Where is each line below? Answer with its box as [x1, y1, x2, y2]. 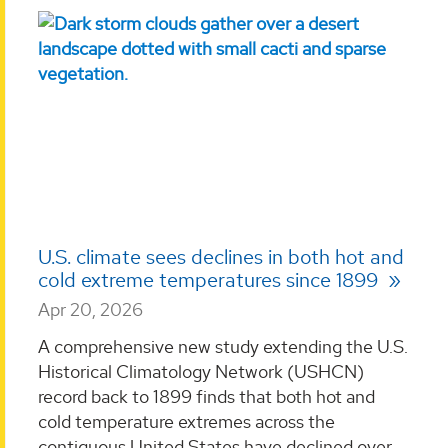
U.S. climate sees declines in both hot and [38, 243, 404, 270]
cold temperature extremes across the [38, 410, 335, 434]
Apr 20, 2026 [38, 297, 143, 321]
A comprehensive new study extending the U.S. [38, 335, 408, 359]
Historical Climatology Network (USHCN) [38, 360, 364, 384]
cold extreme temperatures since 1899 [38, 266, 383, 293]
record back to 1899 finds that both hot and [38, 385, 375, 409]
